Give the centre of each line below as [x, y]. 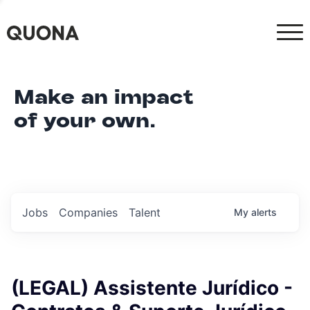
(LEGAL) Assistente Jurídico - [152, 288]
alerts [264, 212]
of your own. [85, 121]
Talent [145, 212]
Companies [88, 212]
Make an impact [104, 97]
